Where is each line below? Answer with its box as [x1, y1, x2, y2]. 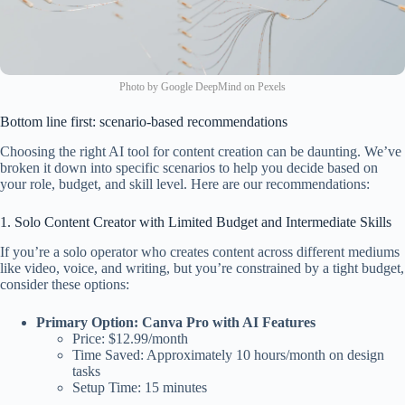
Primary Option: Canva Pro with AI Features [36, 314, 316, 330]
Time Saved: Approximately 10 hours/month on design [72, 346, 384, 363]
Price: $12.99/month [72, 330, 188, 346]
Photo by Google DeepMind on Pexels [119, 80, 286, 94]
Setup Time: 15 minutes [72, 379, 207, 395]
